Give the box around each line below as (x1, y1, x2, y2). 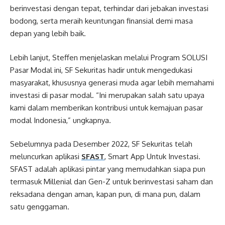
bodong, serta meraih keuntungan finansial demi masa (10, 16, 193, 26)
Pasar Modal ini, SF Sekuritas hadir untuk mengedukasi (10, 65, 192, 75)
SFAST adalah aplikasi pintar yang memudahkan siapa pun (10, 164, 205, 174)
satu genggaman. (10, 202, 69, 211)
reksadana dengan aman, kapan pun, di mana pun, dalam (10, 189, 200, 199)
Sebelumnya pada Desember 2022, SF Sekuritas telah (10, 139, 192, 149)
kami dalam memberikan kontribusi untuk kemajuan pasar (10, 102, 203, 113)
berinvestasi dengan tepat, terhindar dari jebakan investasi (10, 4, 208, 13)
